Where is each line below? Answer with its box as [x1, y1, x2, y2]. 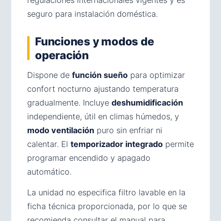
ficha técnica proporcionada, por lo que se [27, 201, 187, 211]
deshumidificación [111, 97, 183, 108]
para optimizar [128, 70, 185, 80]
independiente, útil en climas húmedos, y [27, 111, 179, 121]
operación [35, 48, 89, 62]
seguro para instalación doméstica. [27, 8, 158, 19]
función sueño [72, 70, 128, 80]
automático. [27, 166, 72, 177]
